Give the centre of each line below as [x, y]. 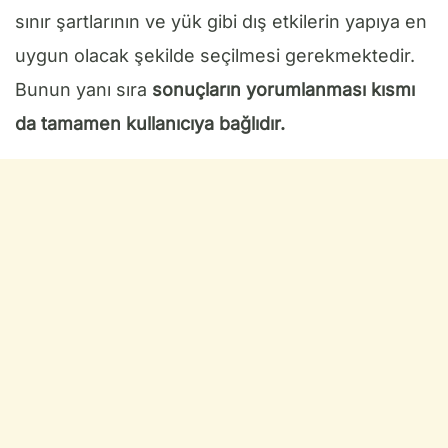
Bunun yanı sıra [83, 90]
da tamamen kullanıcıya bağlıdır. [150, 124]
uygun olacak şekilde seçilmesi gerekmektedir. [215, 56]
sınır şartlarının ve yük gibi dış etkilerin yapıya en [221, 22]
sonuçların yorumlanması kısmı [283, 90]
